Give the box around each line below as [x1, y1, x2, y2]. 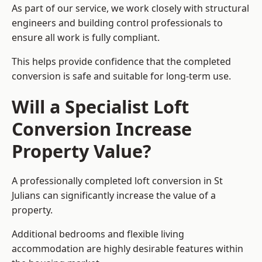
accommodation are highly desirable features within [12, 242, 243, 256]
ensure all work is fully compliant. [12, 31, 160, 44]
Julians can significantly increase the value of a [12, 189, 216, 202]
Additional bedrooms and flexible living [12, 227, 184, 241]
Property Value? [12, 139, 151, 164]
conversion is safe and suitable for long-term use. [12, 70, 231, 83]
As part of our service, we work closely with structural [12, 2, 249, 15]
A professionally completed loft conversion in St [12, 174, 223, 188]
